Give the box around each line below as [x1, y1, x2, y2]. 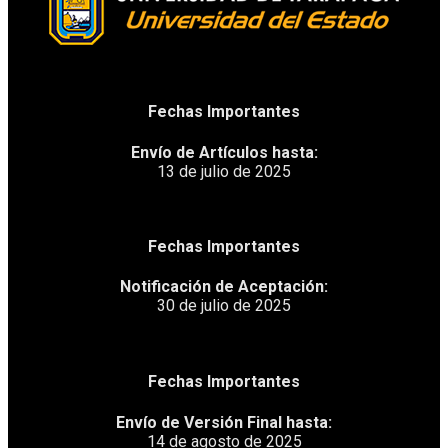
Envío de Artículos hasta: [130, 142, 318, 162]
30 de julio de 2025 [157, 296, 291, 316]
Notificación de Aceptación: [120, 277, 328, 297]
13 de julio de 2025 [157, 161, 291, 181]
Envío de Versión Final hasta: [116, 412, 332, 432]
